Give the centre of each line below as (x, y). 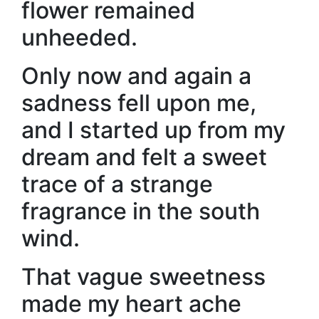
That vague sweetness (143, 277)
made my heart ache (131, 304)
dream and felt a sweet (144, 157)
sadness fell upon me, (139, 103)
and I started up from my (153, 130)
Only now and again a (136, 76)
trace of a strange (117, 184)
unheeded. (79, 37)
